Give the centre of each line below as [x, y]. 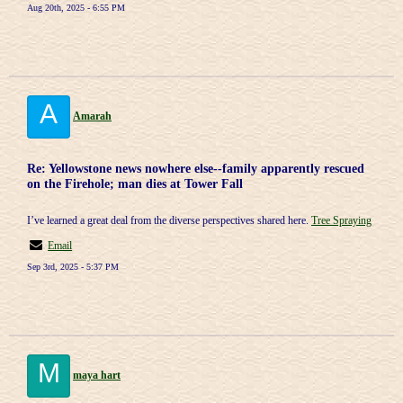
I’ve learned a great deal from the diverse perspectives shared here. [169, 220]
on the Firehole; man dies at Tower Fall [135, 184]
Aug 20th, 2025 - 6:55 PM [76, 8]
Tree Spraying [341, 220]
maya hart [97, 375]
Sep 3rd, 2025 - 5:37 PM [73, 267]
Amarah [92, 116]
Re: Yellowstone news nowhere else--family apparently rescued [196, 168]
